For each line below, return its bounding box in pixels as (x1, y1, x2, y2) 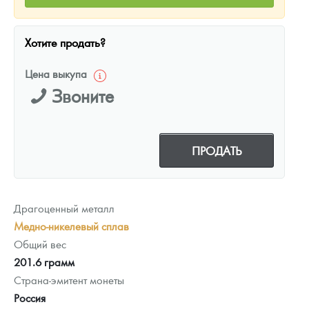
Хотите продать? (25, 34, 106, 50)
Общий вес (14, 236, 66, 251)
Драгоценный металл (14, 200, 114, 215)
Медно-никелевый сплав (14, 218, 129, 233)
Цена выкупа (25, 66, 87, 81)
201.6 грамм (14, 254, 74, 269)
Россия (14, 290, 46, 305)
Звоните (52, 83, 114, 107)
